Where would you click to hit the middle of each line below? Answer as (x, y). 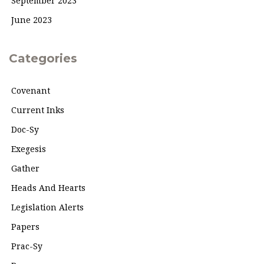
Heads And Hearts (48, 188)
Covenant (31, 91)
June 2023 (32, 20)
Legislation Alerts (47, 207)
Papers (25, 227)
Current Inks (38, 110)
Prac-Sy (27, 246)
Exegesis (29, 149)
